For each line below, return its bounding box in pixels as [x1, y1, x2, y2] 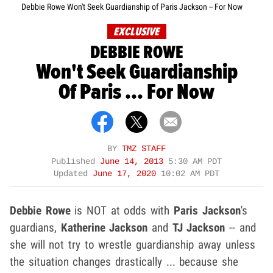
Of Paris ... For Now [58, 78, 214, 106]
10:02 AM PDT [161, 169, 219, 179]
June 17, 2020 [93, 169, 161, 179]
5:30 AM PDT [168, 157, 222, 166]
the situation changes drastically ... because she [10, 254, 239, 269]
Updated [54, 169, 93, 179]
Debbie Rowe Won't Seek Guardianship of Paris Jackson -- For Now [21, 1, 243, 12]
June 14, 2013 [100, 157, 168, 166]
